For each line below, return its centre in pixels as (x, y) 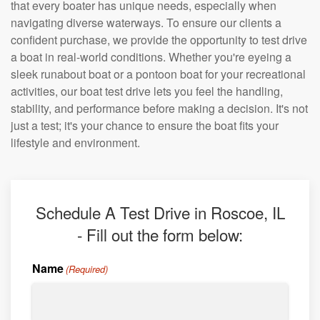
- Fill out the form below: (160, 234)
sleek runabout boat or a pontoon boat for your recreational (158, 74)
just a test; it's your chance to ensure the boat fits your (145, 125)
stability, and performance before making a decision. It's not (159, 108)
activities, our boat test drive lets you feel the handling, (147, 91)
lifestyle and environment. (75, 142)
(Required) (87, 269)
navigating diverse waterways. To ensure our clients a (146, 22)
